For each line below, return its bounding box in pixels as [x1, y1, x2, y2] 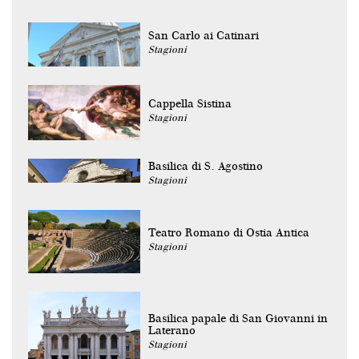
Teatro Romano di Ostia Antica [148, 226, 309, 240]
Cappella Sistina [148, 97, 232, 111]
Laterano [148, 324, 196, 337]
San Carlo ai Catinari [148, 29, 259, 42]
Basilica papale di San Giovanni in [148, 312, 328, 325]
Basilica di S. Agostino [148, 159, 263, 173]
